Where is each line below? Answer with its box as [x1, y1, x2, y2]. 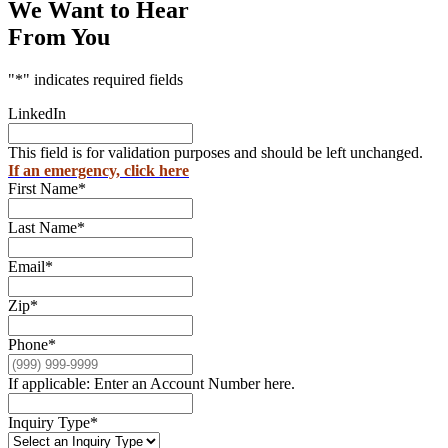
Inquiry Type [8, 414, 90, 432]
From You [8, 24, 110, 51]
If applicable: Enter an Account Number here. [8, 375, 295, 393]
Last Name [8, 219, 77, 237]
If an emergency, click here [8, 162, 189, 180]
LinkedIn [8, 105, 66, 123]
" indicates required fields [23, 71, 183, 89]
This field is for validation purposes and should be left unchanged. [8, 144, 423, 162]
